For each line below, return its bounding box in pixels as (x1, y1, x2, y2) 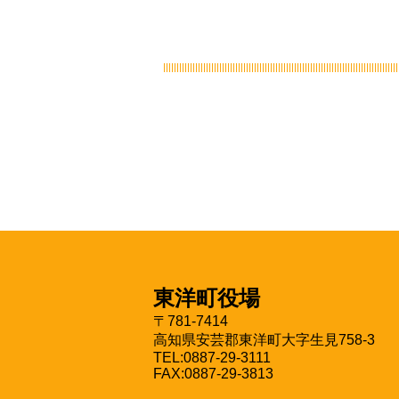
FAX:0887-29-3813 (153, 366, 273, 381)
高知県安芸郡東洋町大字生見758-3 (153, 332, 375, 347)
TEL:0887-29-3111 (153, 350, 271, 365)
